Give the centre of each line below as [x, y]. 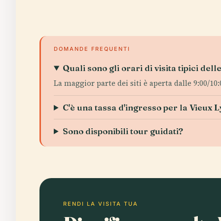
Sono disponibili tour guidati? [123, 131]
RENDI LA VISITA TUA [101, 204]
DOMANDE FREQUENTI [92, 49]
